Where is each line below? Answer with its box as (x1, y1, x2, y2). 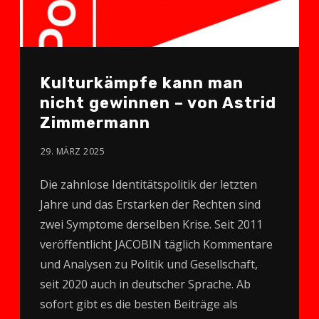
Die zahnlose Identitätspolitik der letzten (39, 177, 257, 193)
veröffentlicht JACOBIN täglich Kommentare (39, 236, 273, 253)
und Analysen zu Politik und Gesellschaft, (39, 256, 258, 273)
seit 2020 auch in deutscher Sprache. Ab (39, 276, 251, 293)
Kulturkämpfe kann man (39, 73, 244, 93)
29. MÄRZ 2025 (40, 145, 105, 158)
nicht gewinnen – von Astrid (39, 93, 276, 113)
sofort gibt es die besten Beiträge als (39, 296, 238, 313)
